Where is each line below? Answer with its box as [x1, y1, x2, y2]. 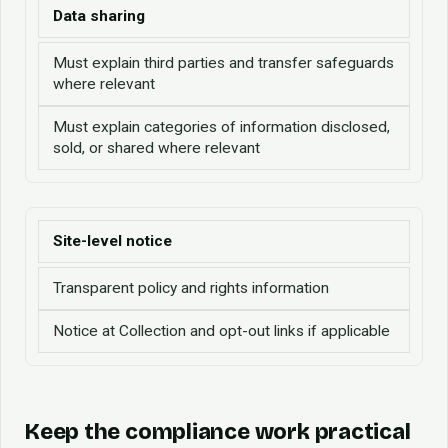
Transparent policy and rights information [53, 278, 329, 297]
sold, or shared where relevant [53, 138, 260, 157]
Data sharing [53, 6, 145, 25]
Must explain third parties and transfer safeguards [53, 53, 394, 72]
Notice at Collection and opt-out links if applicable [53, 321, 390, 340]
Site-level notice [53, 231, 172, 250]
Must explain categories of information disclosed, [53, 117, 390, 136]
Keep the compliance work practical [25, 418, 411, 445]
